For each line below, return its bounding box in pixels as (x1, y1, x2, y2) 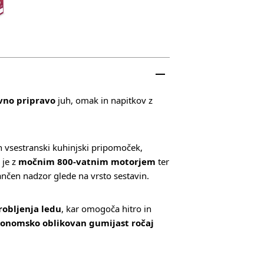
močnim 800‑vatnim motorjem (18, 156, 156, 167)
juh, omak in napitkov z (55, 94, 153, 106)
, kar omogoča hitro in (61, 203, 151, 214)
